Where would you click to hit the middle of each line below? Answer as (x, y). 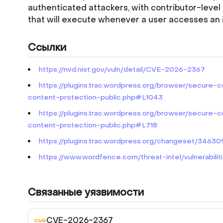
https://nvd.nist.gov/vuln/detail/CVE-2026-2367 (122, 69)
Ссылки (47, 48)
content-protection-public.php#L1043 (95, 97)
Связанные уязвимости (86, 193)
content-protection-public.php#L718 (93, 125)
